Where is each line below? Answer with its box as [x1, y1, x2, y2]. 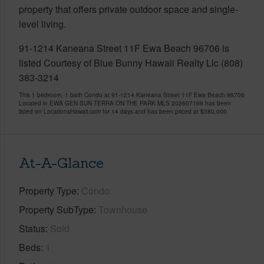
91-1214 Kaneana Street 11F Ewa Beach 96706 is [19, 41, 229, 55]
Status [19, 221, 45, 235]
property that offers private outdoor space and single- [19, 2, 238, 16]
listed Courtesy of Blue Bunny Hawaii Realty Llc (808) [19, 55, 243, 70]
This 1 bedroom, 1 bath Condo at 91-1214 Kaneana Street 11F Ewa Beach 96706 [19, 90, 245, 99]
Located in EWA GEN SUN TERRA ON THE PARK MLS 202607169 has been [19, 98, 231, 107]
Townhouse [98, 202, 147, 216]
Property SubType [19, 202, 94, 216]
